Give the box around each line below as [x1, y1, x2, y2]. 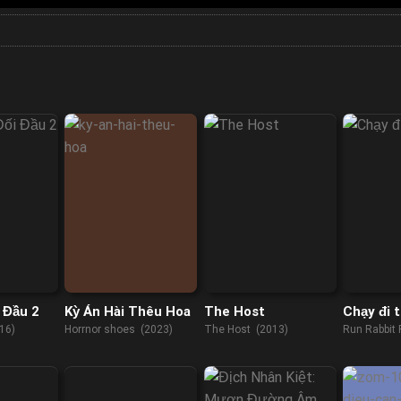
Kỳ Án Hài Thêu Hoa [64, 303, 191, 320]
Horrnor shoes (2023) [64, 323, 173, 337]
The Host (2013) [203, 323, 288, 337]
